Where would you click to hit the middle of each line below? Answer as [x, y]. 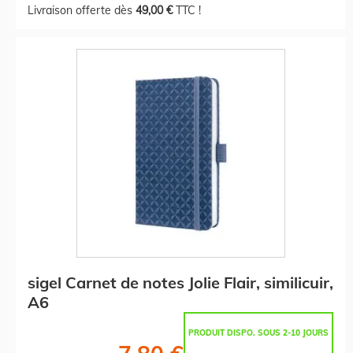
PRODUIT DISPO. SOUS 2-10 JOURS [258, 333]
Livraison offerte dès [82, 10]
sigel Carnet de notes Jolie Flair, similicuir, [180, 282]
